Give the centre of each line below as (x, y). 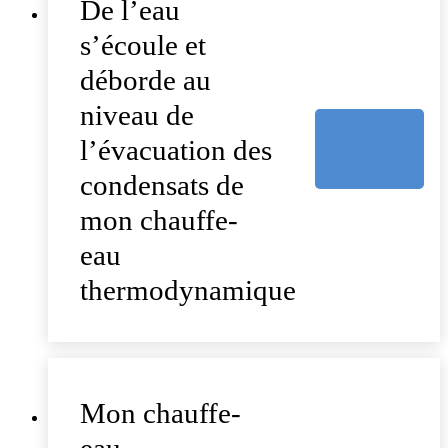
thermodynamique (188, 290)
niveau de (137, 115)
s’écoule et (143, 45)
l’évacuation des (176, 150)
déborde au (145, 80)
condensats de (162, 185)
